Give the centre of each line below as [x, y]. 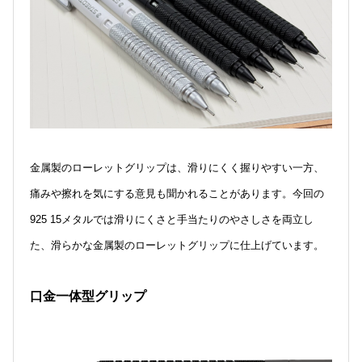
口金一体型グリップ [88, 297]
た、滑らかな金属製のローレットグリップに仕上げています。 [177, 246]
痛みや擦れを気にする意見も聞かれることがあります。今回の [177, 194]
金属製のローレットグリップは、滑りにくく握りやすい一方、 [177, 168]
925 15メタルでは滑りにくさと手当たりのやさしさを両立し [172, 220]
